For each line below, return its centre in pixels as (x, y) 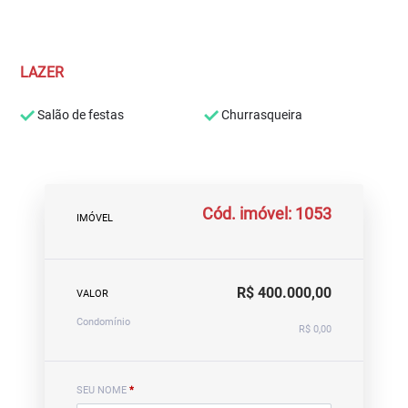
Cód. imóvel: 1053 (267, 213)
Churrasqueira (260, 115)
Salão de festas (80, 115)
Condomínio (103, 322)
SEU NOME (103, 390)
